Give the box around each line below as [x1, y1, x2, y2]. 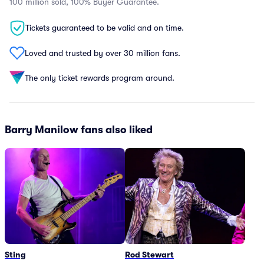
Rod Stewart [125, 250, 174, 259]
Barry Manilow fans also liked [5, 124, 153, 136]
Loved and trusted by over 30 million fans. [25, 48, 180, 58]
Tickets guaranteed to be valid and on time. [25, 23, 184, 32]
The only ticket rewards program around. [25, 72, 174, 82]
